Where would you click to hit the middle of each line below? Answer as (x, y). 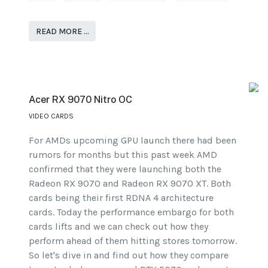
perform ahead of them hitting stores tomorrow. (133, 240)
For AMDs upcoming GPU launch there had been (133, 140)
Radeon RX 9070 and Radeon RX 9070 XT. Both (130, 183)
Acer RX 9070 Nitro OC (80, 99)
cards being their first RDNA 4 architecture (121, 197)
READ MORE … (62, 31)
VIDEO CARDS (51, 116)
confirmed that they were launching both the (125, 169)
